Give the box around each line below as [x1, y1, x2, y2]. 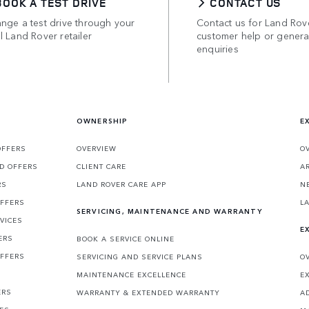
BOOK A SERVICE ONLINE [76, 234, 175, 244]
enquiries [197, 41, 239, 55]
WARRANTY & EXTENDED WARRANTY [76, 288, 220, 298]
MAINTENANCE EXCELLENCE [76, 270, 186, 280]
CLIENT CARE [76, 161, 126, 172]
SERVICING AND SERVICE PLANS [76, 252, 203, 262]
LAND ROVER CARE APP [76, 179, 166, 190]
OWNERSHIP [76, 116, 128, 126]
